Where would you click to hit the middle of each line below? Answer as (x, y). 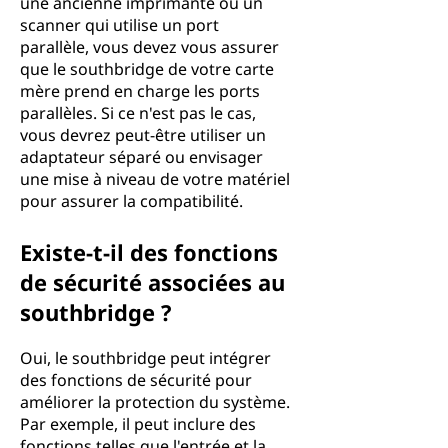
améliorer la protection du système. (155, 402)
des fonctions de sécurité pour (136, 380)
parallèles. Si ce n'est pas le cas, (138, 113)
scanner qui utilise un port (119, 25)
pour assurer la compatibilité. (131, 201)
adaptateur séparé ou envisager (141, 157)
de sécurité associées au (152, 282)
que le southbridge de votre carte (147, 69)
